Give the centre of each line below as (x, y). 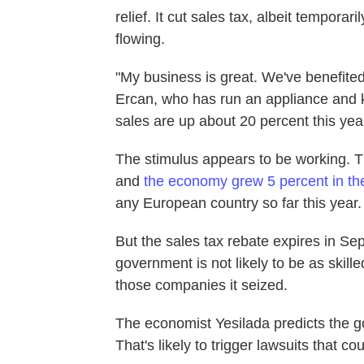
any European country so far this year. (238, 203)
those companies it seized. (201, 285)
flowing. (140, 39)
